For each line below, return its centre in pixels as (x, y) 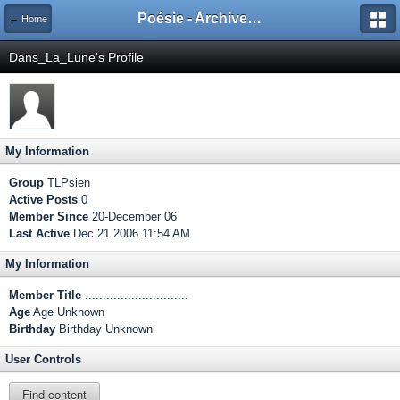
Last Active (39, 233)
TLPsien (67, 183)
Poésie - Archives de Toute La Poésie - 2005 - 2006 (254, 18)
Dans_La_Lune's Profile (76, 57)
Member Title (45, 295)
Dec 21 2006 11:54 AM (130, 233)
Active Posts (43, 200)
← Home (28, 19)
